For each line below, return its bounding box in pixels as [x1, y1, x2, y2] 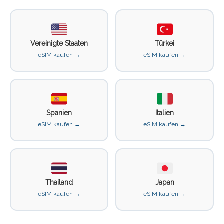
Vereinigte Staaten [30, 39, 88, 47]
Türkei [155, 39, 174, 47]
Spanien [46, 108, 72, 117]
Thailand [45, 178, 73, 186]
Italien [155, 108, 174, 117]
